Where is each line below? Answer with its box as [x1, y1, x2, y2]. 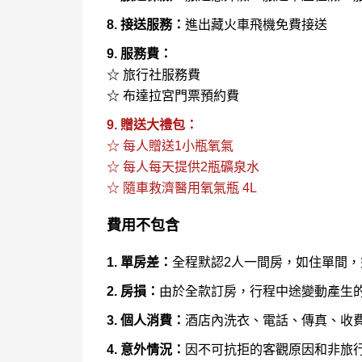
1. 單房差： [107, 255, 172, 269]
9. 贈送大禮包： [107, 117, 198, 132]
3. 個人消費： [107, 313, 185, 327]
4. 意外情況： [107, 342, 185, 356]
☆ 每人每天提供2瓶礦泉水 [107, 159, 259, 174]
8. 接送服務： [107, 17, 185, 32]
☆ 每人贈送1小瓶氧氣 [107, 138, 234, 153]
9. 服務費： [107, 46, 172, 61]
